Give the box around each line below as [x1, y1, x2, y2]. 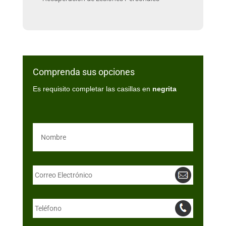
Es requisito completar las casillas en [32, 85, 152, 93]
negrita [152, 85, 177, 93]
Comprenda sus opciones [32, 67, 135, 77]
